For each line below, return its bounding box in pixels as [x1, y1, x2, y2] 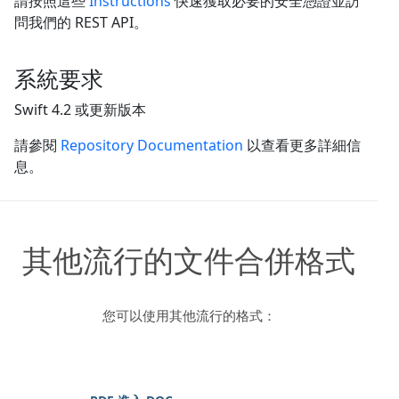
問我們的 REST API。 [14, 12, 148, 32]
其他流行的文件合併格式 [22, 239, 355, 281]
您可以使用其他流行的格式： [102, 305, 276, 324]
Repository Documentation [61, 134, 243, 155]
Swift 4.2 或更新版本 [14, 99, 146, 119]
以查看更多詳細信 [243, 134, 361, 155]
